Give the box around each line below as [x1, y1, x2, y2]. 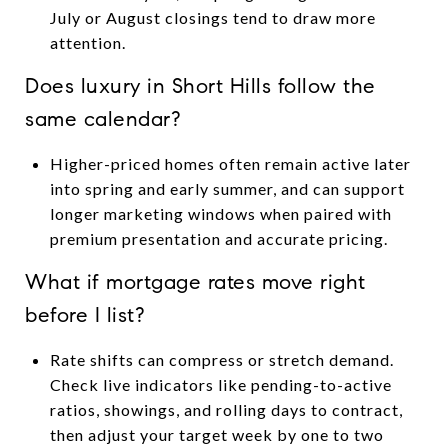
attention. [49, 32, 126, 52]
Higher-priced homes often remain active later [49, 153, 411, 173]
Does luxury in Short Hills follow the [25, 72, 376, 99]
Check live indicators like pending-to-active [49, 374, 392, 394]
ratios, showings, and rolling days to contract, [49, 399, 403, 419]
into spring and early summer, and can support [49, 178, 405, 198]
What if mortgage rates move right [25, 268, 366, 295]
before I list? [25, 301, 144, 328]
